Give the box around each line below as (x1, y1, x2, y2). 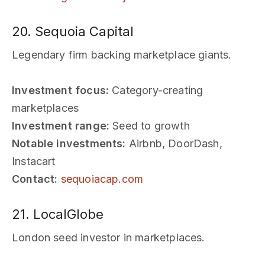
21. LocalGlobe (12, 206, 104, 222)
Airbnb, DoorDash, (125, 137, 222, 150)
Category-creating (109, 83, 203, 96)
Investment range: (12, 119, 110, 132)
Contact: (12, 172, 58, 185)
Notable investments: (12, 137, 126, 150)
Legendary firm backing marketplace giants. (12, 48, 232, 61)
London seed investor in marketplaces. (12, 231, 205, 244)
